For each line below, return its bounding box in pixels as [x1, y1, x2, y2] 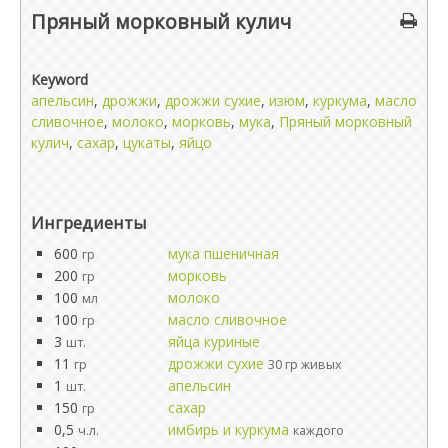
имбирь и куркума [168, 420, 289, 439]
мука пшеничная [168, 244, 279, 263]
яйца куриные [168, 332, 260, 351]
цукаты [123, 133, 171, 152]
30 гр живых [268, 356, 342, 373]
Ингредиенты [31, 211, 147, 234]
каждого [293, 422, 344, 439]
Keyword [31, 70, 88, 89]
